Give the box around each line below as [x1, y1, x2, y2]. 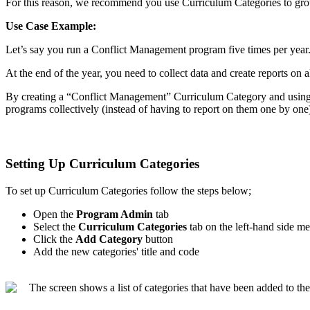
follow [150, 185, 179, 197]
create [230, 66, 255, 79]
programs [6, 102, 46, 115]
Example [51, 19, 93, 32]
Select [33, 221, 60, 233]
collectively [49, 102, 99, 115]
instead [105, 102, 136, 115]
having [150, 102, 180, 115]
